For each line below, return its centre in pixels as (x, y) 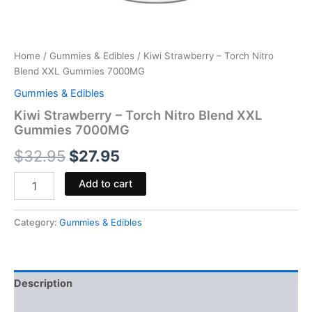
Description (43, 284)
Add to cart (105, 184)
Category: (37, 222)
